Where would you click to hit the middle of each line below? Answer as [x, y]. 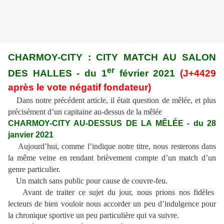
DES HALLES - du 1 [57, 73]
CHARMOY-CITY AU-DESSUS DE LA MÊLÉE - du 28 [112, 123]
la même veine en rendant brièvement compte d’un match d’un [112, 158]
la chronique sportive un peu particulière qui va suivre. [93, 215]
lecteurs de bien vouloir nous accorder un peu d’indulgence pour [112, 204]
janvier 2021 [31, 135]
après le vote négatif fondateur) [79, 87]
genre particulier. [34, 169]
